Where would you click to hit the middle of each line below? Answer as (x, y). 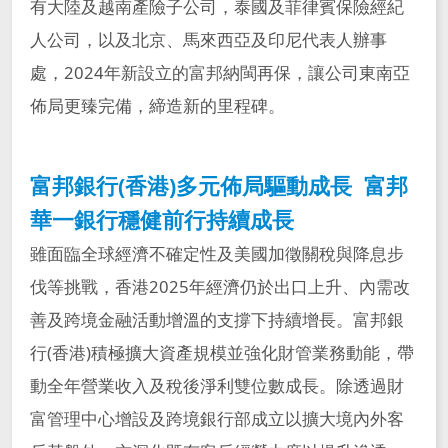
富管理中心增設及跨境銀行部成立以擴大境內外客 (216, 419)
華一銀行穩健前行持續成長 (161, 220)
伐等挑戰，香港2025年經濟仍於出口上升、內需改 (219, 287)
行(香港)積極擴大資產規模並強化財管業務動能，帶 (221, 353)
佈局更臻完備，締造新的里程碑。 (157, 105)
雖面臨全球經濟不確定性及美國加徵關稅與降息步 (216, 254)
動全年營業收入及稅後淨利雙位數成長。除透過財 (216, 386)
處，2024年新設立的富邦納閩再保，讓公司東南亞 (219, 72)
